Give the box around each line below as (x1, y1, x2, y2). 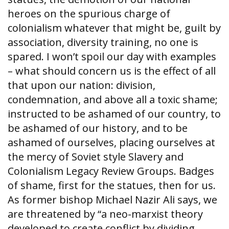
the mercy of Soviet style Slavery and (8, 150, 184, 164)
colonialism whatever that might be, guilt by (8, 21, 221, 35)
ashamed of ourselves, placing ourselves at (8, 135, 215, 149)
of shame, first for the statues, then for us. (8, 178, 216, 192)
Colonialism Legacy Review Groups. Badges (8, 164, 214, 178)
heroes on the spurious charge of (8, 7, 170, 20)
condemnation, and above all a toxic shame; (8, 93, 218, 106)
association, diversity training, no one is (8, 35, 198, 49)
